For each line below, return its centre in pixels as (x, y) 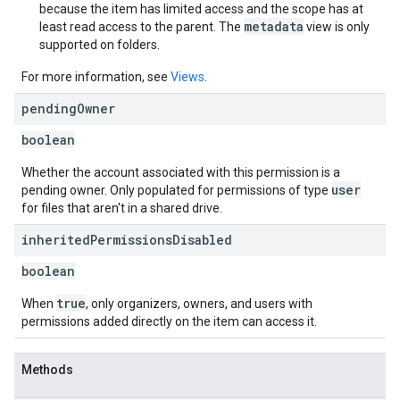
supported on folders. (100, 45)
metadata (274, 26)
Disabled (202, 240)
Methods (47, 370)
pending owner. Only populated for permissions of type (176, 190)
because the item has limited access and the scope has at (201, 9)
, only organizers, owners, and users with (199, 304)
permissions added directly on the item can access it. (169, 321)
